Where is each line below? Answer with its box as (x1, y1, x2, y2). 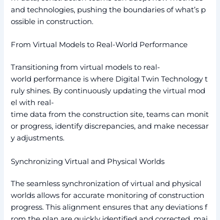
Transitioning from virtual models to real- (11, 63, 161, 72)
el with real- (11, 98, 55, 108)
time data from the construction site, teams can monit (11, 110, 209, 119)
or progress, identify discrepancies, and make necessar (11, 122, 209, 131)
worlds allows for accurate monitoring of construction (11, 191, 207, 200)
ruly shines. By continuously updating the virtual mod (11, 86, 206, 96)
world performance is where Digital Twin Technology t (11, 75, 208, 84)
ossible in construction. (11, 17, 94, 26)
